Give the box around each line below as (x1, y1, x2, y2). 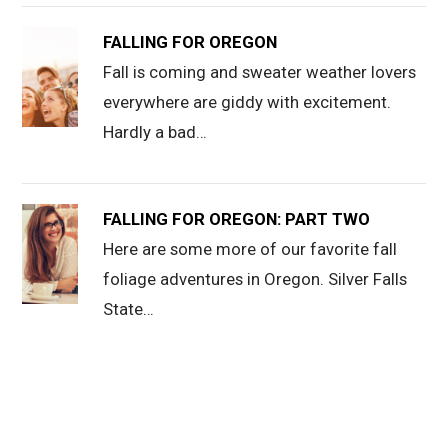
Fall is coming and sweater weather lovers (103, 62, 417, 83)
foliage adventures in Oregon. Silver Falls (103, 269, 408, 290)
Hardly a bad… (103, 122, 208, 143)
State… (103, 299, 155, 320)
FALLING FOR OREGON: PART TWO (103, 209, 371, 230)
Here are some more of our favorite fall (103, 239, 398, 260)
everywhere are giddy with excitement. (103, 92, 392, 113)
